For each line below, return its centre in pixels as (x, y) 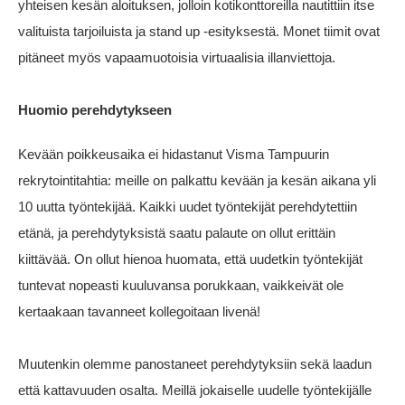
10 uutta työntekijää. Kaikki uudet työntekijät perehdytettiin (188, 207)
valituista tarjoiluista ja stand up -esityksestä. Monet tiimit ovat (199, 32)
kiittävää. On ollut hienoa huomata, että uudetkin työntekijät (190, 259)
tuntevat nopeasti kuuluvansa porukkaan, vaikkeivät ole (181, 286)
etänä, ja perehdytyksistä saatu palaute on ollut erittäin (177, 233)
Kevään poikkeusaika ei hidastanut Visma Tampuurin (174, 155)
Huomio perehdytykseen (95, 110)
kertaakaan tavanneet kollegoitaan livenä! (139, 312)
